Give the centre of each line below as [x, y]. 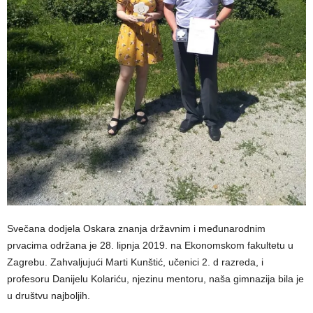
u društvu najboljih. [49, 296]
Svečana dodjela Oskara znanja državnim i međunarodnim [136, 229]
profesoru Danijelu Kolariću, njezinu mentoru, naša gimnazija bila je [155, 279]
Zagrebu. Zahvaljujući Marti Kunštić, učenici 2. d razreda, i [135, 262]
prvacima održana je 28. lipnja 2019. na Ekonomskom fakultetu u [150, 246]
